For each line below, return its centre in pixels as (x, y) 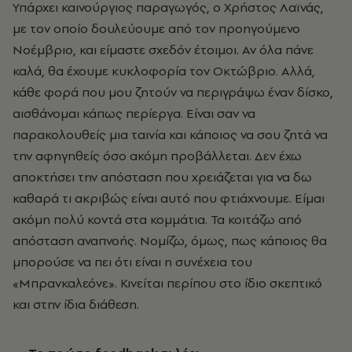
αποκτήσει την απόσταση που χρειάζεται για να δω (162, 176)
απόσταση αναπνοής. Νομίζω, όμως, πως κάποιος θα (170, 240)
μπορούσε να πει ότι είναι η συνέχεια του (132, 261)
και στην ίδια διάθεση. (76, 304)
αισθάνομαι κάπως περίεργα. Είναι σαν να (134, 113)
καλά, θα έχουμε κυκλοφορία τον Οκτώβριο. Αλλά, (164, 70)
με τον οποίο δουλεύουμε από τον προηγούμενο (156, 28)
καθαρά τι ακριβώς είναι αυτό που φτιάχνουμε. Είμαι (169, 198)
